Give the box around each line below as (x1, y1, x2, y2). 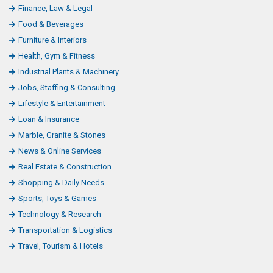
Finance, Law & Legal (18, 3, 93, 13)
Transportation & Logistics (18, 225, 112, 235)
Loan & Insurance (18, 114, 79, 124)
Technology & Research (18, 209, 101, 219)
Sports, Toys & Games (18, 193, 96, 203)
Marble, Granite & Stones (18, 130, 105, 140)
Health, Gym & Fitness (18, 51, 95, 60)
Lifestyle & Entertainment (18, 98, 105, 108)
